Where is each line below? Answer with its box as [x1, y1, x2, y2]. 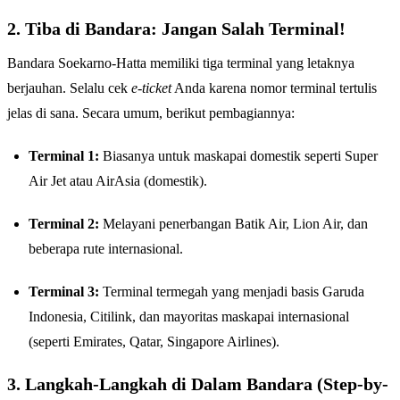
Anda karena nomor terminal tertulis [171, 80, 377, 96]
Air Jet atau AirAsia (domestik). [29, 173, 207, 189]
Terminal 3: [29, 284, 99, 300]
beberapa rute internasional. [29, 241, 183, 257]
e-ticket [131, 80, 171, 96]
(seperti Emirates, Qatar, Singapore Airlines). [29, 334, 279, 350]
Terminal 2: [29, 216, 99, 232]
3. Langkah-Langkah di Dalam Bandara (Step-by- [7, 374, 388, 395]
